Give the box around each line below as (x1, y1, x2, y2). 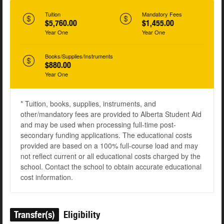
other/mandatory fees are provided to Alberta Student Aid (20, 109, 201, 119)
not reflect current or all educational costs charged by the (20, 151, 200, 161)
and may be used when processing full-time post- (20, 119, 176, 130)
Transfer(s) (14, 209, 55, 220)
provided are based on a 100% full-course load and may (20, 140, 198, 151)
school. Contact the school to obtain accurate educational (20, 161, 201, 172)
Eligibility (61, 209, 100, 220)
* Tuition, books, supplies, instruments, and (20, 98, 156, 109)
